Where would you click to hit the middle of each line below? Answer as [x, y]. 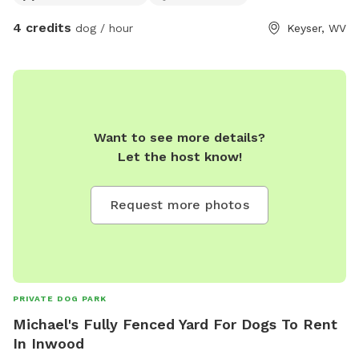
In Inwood [48, 344]
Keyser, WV [317, 28]
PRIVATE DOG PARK [60, 299]
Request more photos [179, 205]
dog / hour [102, 28]
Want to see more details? [179, 138]
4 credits [42, 28]
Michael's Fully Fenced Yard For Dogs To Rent [175, 325]
